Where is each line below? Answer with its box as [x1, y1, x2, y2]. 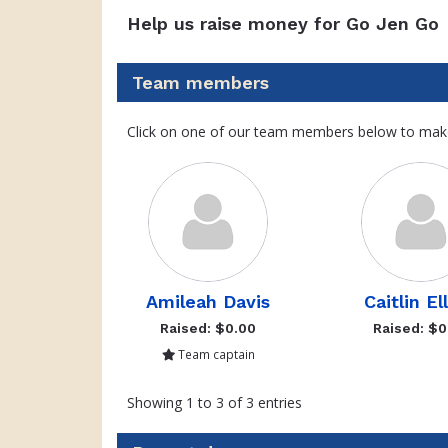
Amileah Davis [146, 291, 271, 312]
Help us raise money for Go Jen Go [127, 13, 439, 34]
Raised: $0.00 [160, 320, 257, 336]
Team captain [174, 346, 255, 362]
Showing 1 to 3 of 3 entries [127, 393, 302, 412]
